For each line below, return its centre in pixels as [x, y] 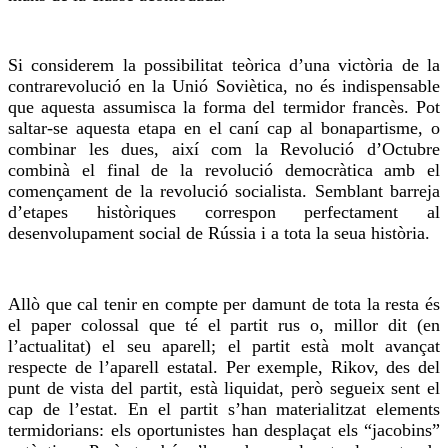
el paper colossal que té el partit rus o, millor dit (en [224, 324]
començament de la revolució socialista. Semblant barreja [224, 191]
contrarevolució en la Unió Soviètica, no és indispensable [224, 86]
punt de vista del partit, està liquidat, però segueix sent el [224, 387]
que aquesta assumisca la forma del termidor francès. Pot [224, 107]
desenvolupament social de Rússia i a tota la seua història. [219, 233]
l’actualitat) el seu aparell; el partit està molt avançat [224, 345]
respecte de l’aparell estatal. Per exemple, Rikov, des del [224, 366]
